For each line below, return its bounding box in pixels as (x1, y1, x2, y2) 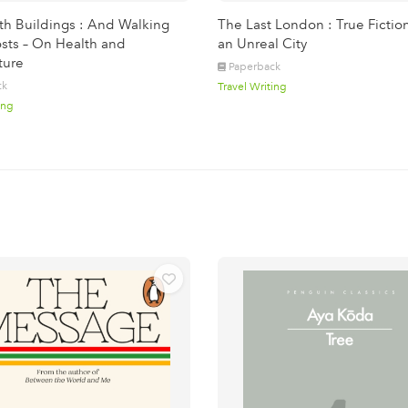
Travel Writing (218, 80, 287, 93)
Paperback (229, 60, 280, 73)
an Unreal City (218, 36, 307, 52)
